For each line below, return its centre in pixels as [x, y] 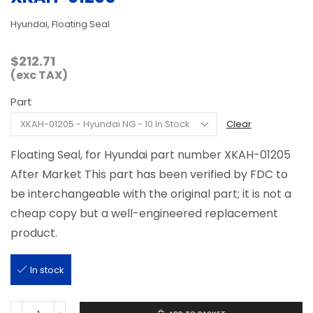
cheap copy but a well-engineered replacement [144, 213]
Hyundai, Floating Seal [60, 24]
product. [34, 233]
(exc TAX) [39, 75]
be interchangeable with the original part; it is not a [151, 194]
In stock [47, 270]
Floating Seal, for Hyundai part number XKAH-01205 [151, 154]
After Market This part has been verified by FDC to [149, 174]
